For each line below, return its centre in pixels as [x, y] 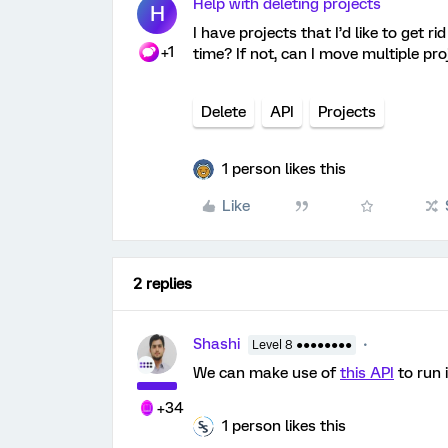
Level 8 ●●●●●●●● [302, 345]
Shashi [216, 344]
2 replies [162, 284]
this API [367, 373]
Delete [223, 112]
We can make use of [266, 373]
